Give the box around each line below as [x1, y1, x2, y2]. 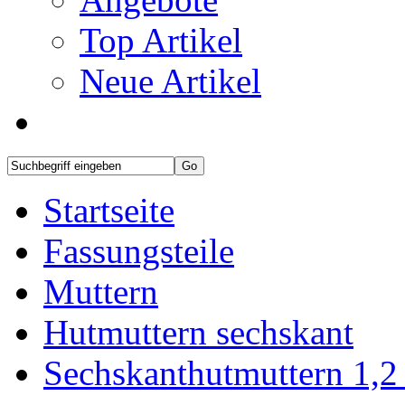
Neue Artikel [80, 61, 261, 100]
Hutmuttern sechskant [43, 312, 353, 352]
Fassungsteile [43, 231, 234, 270]
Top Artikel [80, 20, 242, 60]
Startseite [43, 190, 174, 230]
